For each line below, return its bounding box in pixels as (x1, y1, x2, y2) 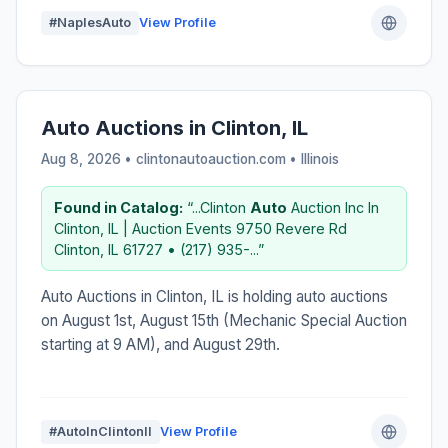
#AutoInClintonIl (49, 423, 152, 439)
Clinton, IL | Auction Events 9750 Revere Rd (54, 219, 347, 237)
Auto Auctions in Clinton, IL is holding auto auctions (41, 286, 388, 306)
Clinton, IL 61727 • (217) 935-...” (54, 240, 264, 258)
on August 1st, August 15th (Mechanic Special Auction (41, 310, 407, 330)
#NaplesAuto (49, 14, 131, 30)
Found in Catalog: (54, 198, 183, 216)
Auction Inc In (287, 198, 379, 216)
